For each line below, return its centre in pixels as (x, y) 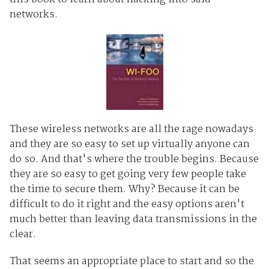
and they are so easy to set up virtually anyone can (129, 144)
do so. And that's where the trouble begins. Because (134, 159)
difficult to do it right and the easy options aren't (127, 204)
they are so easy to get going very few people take (128, 174)
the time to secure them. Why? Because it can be (124, 189)
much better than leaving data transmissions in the (133, 219)
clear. (23, 234)
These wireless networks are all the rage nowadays (131, 129)
